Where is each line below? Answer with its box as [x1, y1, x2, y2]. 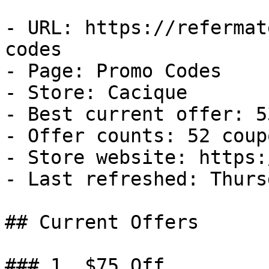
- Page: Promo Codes [5, 60, 222, 82]
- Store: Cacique [5, 82, 187, 103]
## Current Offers [5, 211, 199, 233]
